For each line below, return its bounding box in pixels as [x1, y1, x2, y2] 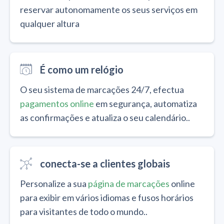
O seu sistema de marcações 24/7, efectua [20, 83, 184, 95]
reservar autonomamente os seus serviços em [20, 3, 197, 15]
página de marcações [88, 177, 169, 189]
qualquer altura [20, 17, 79, 29]
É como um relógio [40, 63, 123, 75]
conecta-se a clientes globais [40, 157, 170, 169]
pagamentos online [20, 97, 94, 109]
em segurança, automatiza [94, 97, 197, 109]
